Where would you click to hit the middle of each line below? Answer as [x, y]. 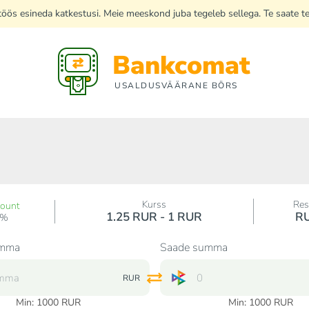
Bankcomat [182, 66]
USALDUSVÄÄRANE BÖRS [176, 86]
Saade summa [193, 248]
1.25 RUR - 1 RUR [154, 217]
